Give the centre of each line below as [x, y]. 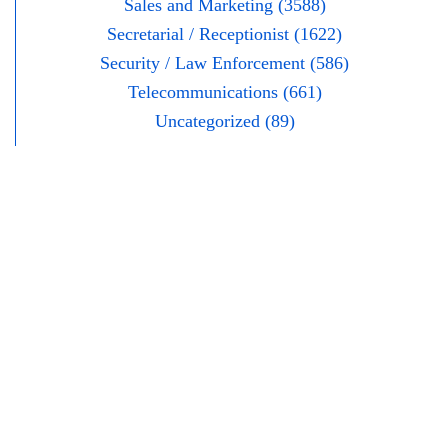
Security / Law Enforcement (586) [224, 63]
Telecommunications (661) [224, 92]
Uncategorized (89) [224, 121]
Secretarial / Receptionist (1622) [224, 34]
